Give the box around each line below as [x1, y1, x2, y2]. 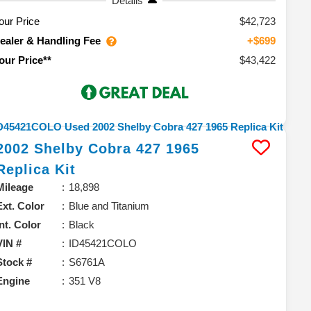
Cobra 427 [88, 140, 162, 156]
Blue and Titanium [69, 199, 150, 212]
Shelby [34, 140, 84, 156]
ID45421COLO [69, 237, 137, 249]
